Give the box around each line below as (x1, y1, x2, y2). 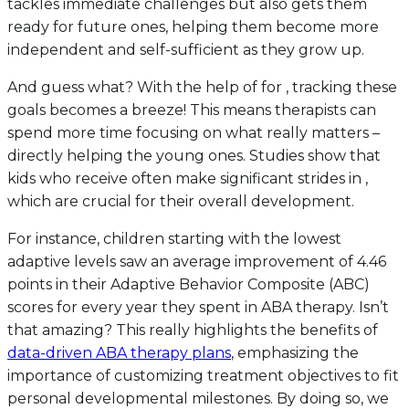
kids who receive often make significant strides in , (7, 170, 368, 188)
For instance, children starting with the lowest (7, 230, 341, 248)
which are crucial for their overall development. (7, 193, 354, 211)
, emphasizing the (231, 344, 359, 362)
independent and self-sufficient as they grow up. (7, 41, 364, 59)
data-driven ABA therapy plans (7, 344, 231, 362)
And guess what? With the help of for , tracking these (7, 79, 397, 97)
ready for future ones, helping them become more (7, 18, 379, 37)
